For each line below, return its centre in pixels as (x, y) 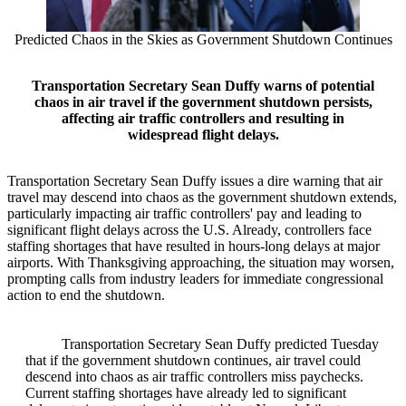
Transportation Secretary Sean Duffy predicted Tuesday (220, 344)
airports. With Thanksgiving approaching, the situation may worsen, (201, 263)
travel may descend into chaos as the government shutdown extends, (202, 198)
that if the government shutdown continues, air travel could (193, 361)
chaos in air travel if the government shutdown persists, (203, 102)
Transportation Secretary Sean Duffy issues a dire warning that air (195, 181)
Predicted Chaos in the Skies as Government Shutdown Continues (203, 39)
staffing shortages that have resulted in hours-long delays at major (193, 246)
